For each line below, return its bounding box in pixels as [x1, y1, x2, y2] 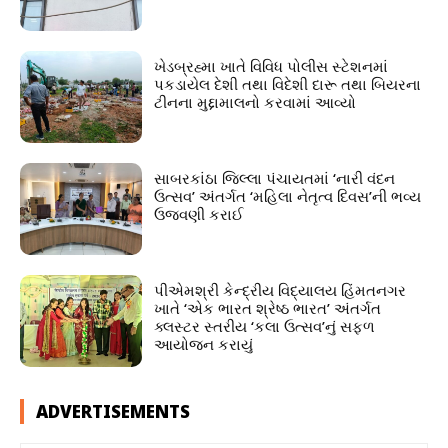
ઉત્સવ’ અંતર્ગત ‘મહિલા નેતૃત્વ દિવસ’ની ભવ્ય [154, 186, 422, 207]
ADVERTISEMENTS [36, 399, 190, 423]
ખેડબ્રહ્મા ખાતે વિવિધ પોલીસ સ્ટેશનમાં [154, 56, 389, 77]
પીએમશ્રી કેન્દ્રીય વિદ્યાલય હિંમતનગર [154, 279, 407, 300]
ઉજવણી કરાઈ [154, 204, 245, 225]
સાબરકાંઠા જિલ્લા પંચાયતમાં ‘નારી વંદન [154, 168, 396, 189]
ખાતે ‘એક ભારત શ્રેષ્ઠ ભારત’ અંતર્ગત [154, 297, 382, 318]
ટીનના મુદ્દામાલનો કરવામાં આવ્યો [154, 92, 361, 113]
